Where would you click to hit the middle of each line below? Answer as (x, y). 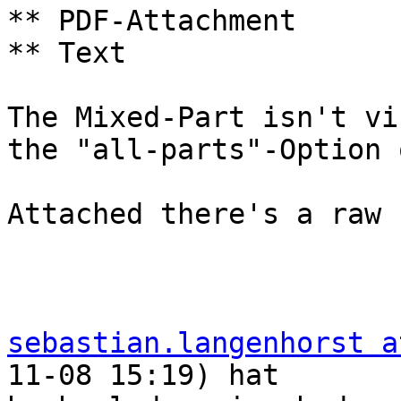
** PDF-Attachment (152, 21)
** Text (67, 53)
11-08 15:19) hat (160, 375)
